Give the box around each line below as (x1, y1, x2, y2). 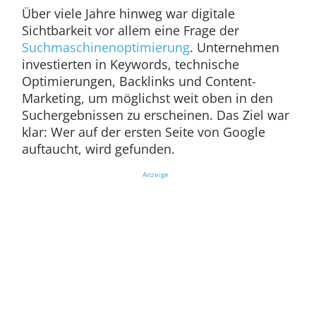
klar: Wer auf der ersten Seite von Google (21, 123, 265, 141)
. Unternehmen (189, 39, 279, 56)
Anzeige (142, 169, 169, 180)
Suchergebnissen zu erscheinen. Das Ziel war (21, 107, 289, 124)
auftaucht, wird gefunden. (21, 140, 175, 158)
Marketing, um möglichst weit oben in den (21, 90, 273, 107)
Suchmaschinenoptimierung (21, 39, 190, 56)
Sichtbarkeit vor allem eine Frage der (21, 22, 239, 39)
